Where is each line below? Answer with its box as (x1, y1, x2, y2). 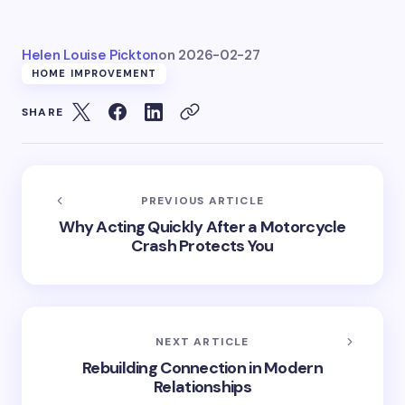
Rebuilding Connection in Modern (82, 357, 323, 379)
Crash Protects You (131, 235, 274, 257)
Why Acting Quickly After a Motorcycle (59, 216, 346, 238)
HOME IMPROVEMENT (32, 67, 157, 80)
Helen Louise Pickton (22, 46, 158, 64)
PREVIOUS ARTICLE (140, 193, 265, 208)
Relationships (154, 376, 251, 398)
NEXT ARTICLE (155, 334, 250, 349)
